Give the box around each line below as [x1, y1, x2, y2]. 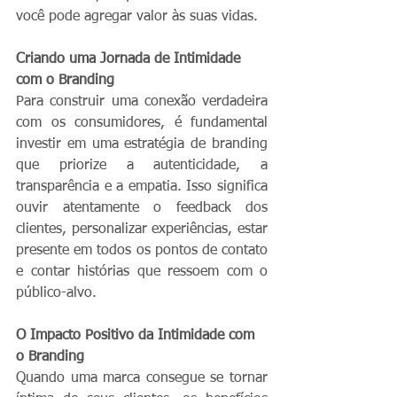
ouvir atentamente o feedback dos [16, 200, 268, 215]
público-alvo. [16, 285, 97, 300]
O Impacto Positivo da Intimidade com [16, 328, 259, 343]
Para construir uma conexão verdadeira [16, 94, 268, 109]
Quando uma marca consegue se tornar [16, 370, 268, 385]
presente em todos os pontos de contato [16, 243, 268, 258]
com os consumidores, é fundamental [16, 115, 268, 130]
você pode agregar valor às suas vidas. [16, 9, 258, 24]
